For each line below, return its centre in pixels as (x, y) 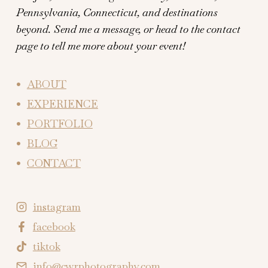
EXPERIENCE (62, 104)
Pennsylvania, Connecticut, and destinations (117, 13)
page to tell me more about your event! (100, 46)
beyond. (33, 29)
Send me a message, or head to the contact (147, 29)
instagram (57, 207)
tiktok (46, 246)
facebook (54, 227)
